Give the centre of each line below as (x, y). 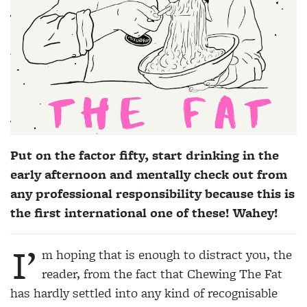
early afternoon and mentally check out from (149, 175)
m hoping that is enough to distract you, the (167, 255)
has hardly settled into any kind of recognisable (144, 293)
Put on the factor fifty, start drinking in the (145, 156)
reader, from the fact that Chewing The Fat (162, 274)
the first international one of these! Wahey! (144, 213)
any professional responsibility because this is (152, 194)
